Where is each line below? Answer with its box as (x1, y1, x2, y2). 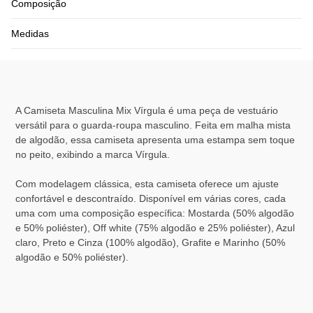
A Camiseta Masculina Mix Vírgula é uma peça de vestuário (15, 105, 279, 117)
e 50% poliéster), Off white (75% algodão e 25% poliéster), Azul (15, 222, 296, 234)
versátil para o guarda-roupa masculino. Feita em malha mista (15, 119, 291, 131)
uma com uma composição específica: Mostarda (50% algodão (15, 208, 295, 219)
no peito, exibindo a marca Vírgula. (15, 149, 170, 161)
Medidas (11, 28, 49, 40)
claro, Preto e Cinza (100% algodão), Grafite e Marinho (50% (15, 237, 286, 249)
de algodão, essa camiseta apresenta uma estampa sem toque (15, 134, 296, 146)
